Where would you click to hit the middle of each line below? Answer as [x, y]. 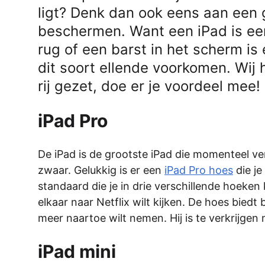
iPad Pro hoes [199, 170]
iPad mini [77, 251]
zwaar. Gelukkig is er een [101, 170]
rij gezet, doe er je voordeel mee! [149, 86]
